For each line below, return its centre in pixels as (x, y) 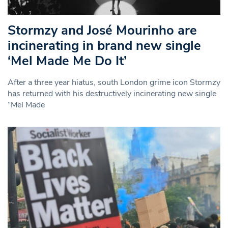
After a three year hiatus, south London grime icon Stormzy (114, 83)
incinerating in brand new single (104, 46)
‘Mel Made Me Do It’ (67, 61)
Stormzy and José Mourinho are (102, 31)
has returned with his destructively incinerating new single (112, 94)
